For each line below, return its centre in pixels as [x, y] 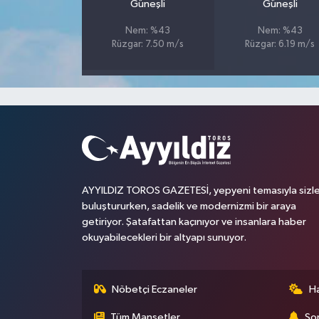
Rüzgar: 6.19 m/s [280, 45]
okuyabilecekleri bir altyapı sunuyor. [164, 237]
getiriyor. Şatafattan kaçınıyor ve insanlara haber [194, 222]
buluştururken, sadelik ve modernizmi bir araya [189, 206]
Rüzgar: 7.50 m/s [148, 45]
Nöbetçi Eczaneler [155, 289]
